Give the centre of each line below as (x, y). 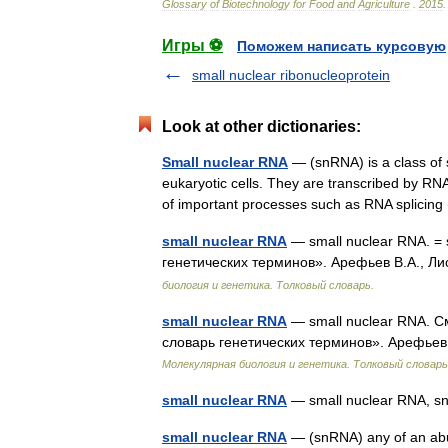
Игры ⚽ (192, 45)
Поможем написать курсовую (341, 46)
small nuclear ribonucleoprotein (291, 75)
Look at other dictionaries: (261, 126)
